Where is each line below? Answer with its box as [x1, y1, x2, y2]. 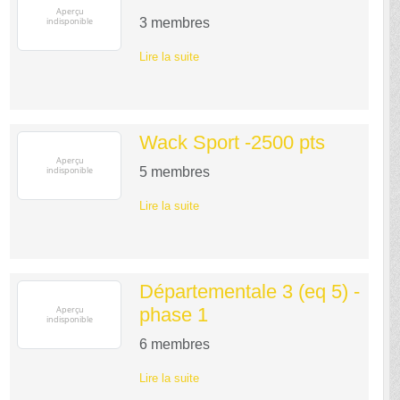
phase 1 [138, 303, 208, 326]
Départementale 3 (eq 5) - [138, 279, 360, 303]
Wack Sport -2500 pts [138, 130, 325, 154]
